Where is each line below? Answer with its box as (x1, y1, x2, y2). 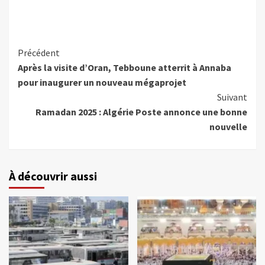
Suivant (217, 91, 247, 104)
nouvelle (209, 121, 247, 133)
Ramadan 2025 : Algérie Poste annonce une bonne (35, 106, 247, 118)
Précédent (18, 47, 60, 59)
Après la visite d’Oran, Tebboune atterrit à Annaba (18, 62, 231, 74)
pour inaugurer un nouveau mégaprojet (18, 76, 186, 89)
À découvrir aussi (9, 169, 97, 184)
